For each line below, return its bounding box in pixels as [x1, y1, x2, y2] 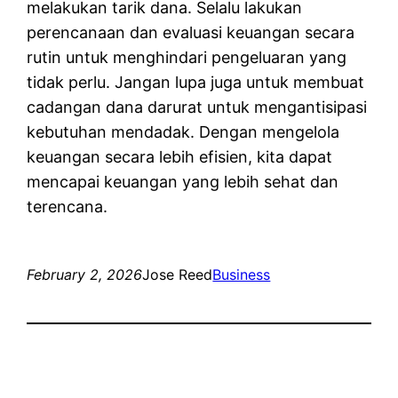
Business [212, 265, 271, 283]
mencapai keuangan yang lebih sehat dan [27, 171, 339, 191]
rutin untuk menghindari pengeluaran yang [27, 47, 347, 67]
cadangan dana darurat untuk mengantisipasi [27, 97, 368, 116]
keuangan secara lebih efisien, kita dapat [27, 147, 333, 166]
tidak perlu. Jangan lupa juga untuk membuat [27, 72, 365, 92]
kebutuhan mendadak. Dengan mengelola [27, 122, 340, 141]
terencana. [27, 196, 108, 216]
